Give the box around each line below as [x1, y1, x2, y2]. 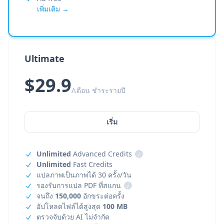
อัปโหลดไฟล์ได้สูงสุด [36, 201, 102, 211]
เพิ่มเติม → [37, 4, 69, 13]
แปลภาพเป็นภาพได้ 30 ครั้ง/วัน [36, 170, 131, 179]
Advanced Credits [71, 149, 132, 158]
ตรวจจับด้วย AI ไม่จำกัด [36, 212, 109, 221]
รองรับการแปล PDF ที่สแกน [36, 180, 121, 190]
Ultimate [24, 52, 64, 64]
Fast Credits [71, 159, 112, 169]
